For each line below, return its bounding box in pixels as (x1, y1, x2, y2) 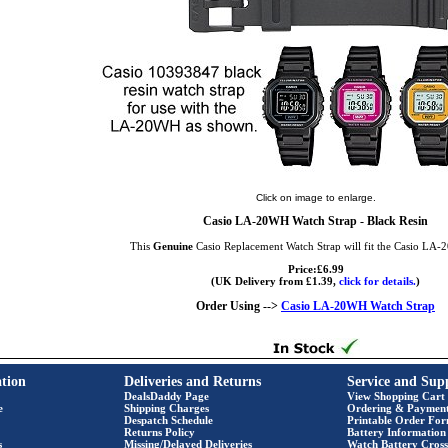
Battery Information (347, 426, 446, 438)
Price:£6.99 (287, 263, 344, 275)
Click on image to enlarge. (255, 192, 376, 203)
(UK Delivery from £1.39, (211, 275, 339, 287)
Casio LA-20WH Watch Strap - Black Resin (203, 214, 428, 228)
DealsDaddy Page (124, 390, 209, 402)
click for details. (339, 275, 416, 287)
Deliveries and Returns (124, 374, 261, 389)
